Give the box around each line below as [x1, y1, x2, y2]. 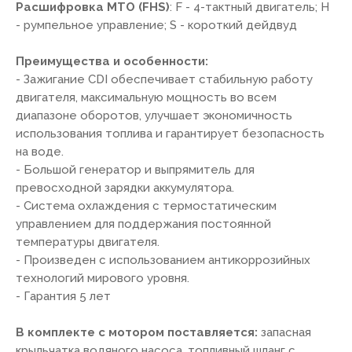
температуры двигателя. [16, 235, 159, 249]
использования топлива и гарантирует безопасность [16, 126, 324, 141]
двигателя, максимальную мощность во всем [16, 90, 277, 104]
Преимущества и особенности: [16, 54, 208, 68]
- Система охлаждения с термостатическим [16, 199, 277, 213]
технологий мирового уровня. [16, 271, 189, 285]
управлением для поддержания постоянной [16, 217, 271, 231]
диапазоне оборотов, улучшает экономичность [16, 108, 292, 123]
